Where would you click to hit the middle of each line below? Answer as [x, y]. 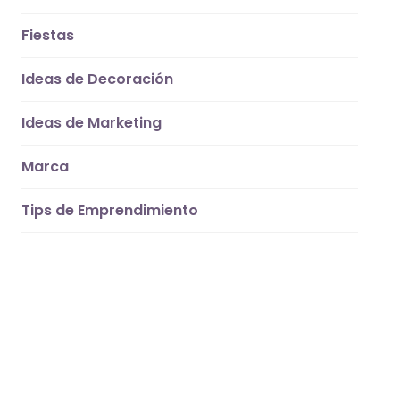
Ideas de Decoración [98, 79]
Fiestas [48, 36]
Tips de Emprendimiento [110, 211]
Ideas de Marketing [92, 123]
